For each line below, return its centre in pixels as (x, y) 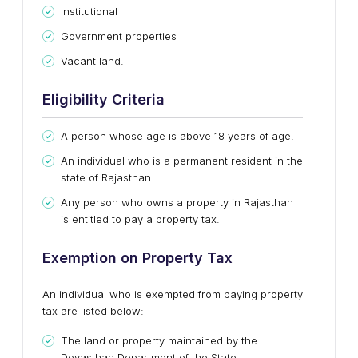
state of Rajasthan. (107, 177)
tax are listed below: (93, 311)
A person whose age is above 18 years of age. (177, 136)
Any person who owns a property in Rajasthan (177, 202)
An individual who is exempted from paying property (173, 294)
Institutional (89, 11)
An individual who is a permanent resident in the (182, 161)
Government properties (119, 36)
